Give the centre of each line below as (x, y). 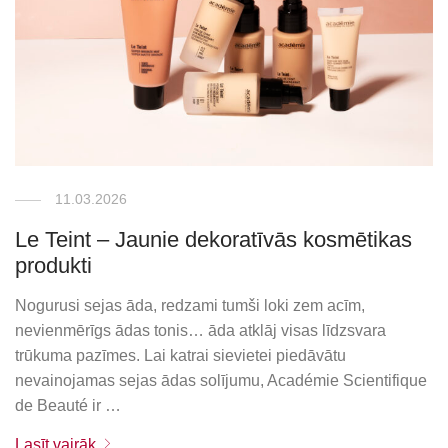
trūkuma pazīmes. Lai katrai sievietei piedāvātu (181, 355)
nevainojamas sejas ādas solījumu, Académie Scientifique (221, 380)
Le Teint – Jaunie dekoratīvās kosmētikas (214, 239)
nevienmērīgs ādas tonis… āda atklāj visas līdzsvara (201, 330)
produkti (54, 265)
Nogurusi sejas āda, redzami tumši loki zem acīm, (190, 305)
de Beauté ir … (68, 405)
